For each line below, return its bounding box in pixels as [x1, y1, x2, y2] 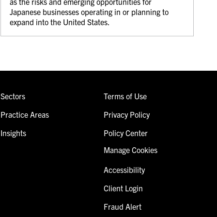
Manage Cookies [103, 144, 157, 155]
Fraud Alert [103, 201, 141, 211]
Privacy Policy [103, 109, 150, 119]
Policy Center [103, 127, 148, 138]
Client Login [103, 183, 143, 193]
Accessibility [103, 164, 145, 174]
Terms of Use [103, 91, 147, 101]
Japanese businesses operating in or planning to [10, 6, 169, 16]
